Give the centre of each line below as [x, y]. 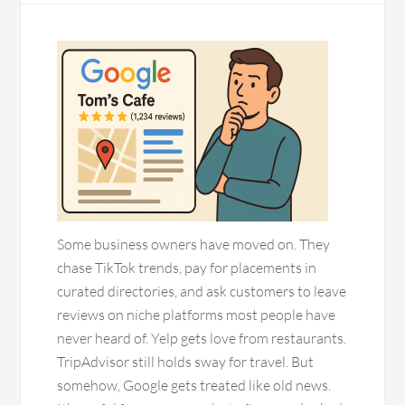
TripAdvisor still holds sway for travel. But [186, 362]
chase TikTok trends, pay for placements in [187, 268]
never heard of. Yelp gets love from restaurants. [202, 338]
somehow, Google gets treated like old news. [194, 385]
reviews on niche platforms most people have [197, 315]
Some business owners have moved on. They [194, 244]
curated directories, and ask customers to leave [202, 291]
